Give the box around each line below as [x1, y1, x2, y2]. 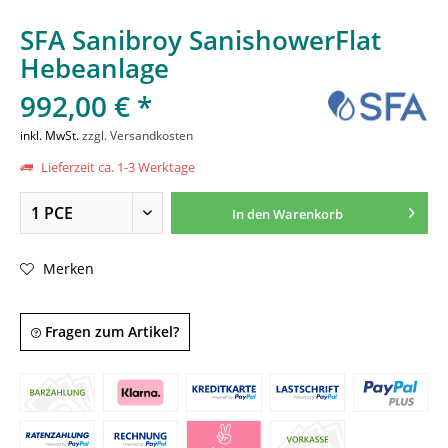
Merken [43, 258, 94, 278]
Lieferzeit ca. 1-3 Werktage [38, 158, 195, 176]
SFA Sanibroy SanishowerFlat [20, 22, 381, 58]
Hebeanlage [20, 50, 169, 86]
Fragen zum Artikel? [41, 322, 179, 341]
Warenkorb [272, 205, 343, 223]
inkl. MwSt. [20, 127, 82, 144]
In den [231, 205, 270, 223]
